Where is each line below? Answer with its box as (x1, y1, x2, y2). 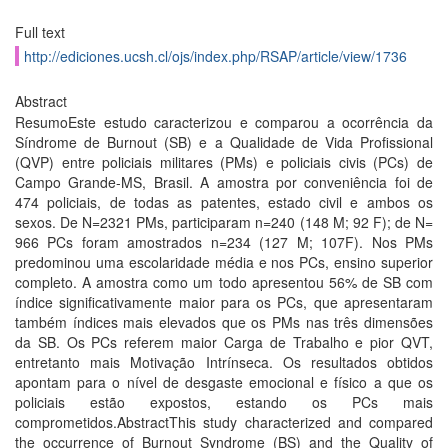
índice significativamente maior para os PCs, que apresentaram (15, 292, 433, 312)
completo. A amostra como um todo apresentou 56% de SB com (15, 272, 433, 292)
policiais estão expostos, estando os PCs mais (15, 392, 433, 412)
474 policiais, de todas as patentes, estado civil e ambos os (15, 192, 433, 212)
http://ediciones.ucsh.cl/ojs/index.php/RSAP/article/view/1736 (24, 46, 407, 66)
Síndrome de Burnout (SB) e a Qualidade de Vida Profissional (15, 132, 433, 152)
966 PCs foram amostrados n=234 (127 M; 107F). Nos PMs (15, 232, 433, 252)
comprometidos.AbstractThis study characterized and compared (15, 412, 433, 432)
